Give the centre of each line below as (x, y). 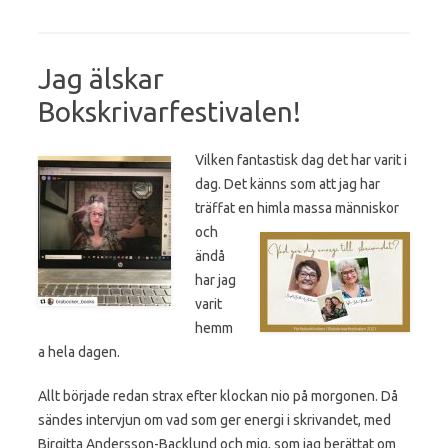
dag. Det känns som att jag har (287, 183)
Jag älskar (101, 78)
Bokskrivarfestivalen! (169, 111)
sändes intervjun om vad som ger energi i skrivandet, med (214, 419)
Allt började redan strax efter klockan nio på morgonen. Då (218, 395)
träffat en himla (242, 207)
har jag (215, 279)
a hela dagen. (79, 351)
